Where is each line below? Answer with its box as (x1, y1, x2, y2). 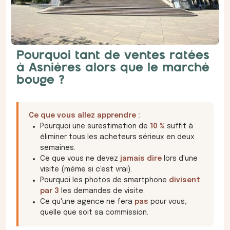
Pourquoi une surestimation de (40, 123, 150, 130)
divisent (169, 177, 200, 184)
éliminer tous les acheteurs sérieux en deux (40, 133, 195, 141)
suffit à (165, 123, 193, 130)
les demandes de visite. (59, 187, 145, 195)
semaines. (40, 144, 75, 152)
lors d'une (162, 155, 198, 163)
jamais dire (120, 155, 162, 163)
